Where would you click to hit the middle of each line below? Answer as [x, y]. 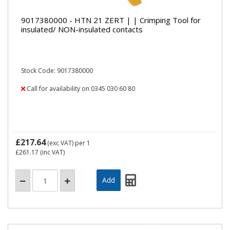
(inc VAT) [52, 152]
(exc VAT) [60, 143]
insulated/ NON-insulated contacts [82, 29]
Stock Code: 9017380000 [57, 71]
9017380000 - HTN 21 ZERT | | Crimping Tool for [111, 20]
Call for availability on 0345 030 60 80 [80, 89]
